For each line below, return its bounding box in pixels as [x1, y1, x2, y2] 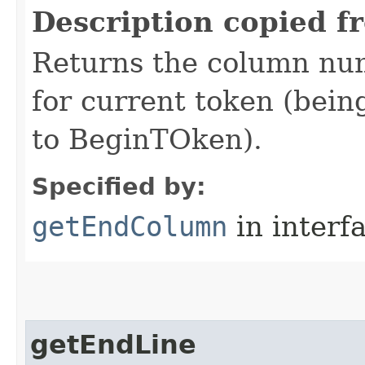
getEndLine [30, 330, 196, 359]
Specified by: [32, 173, 206, 200]
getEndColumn [32, 210, 227, 243]
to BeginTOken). [32, 123, 262, 156]
